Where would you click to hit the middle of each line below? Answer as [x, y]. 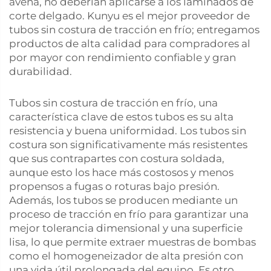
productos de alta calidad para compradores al [130, 44]
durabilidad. [41, 71]
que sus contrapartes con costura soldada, [117, 158]
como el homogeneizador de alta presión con [126, 256]
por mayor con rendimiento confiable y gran [122, 57]
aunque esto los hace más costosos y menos [121, 172]
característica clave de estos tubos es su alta [121, 117]
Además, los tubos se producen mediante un [123, 200]
